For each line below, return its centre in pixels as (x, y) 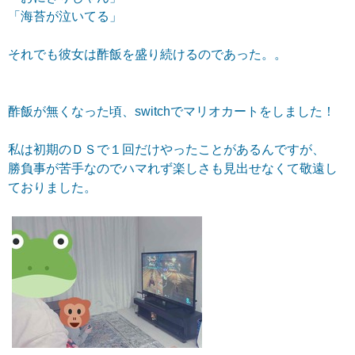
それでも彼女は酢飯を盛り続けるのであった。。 (147, 55)
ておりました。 (52, 188)
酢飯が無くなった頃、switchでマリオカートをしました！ (172, 112)
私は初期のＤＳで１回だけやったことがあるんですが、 (166, 150)
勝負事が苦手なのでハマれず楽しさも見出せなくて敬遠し (173, 169)
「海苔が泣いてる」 (65, 17)
